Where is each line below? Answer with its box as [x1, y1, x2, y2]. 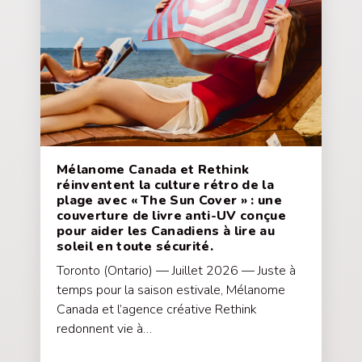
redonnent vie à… [57, 319, 152, 338]
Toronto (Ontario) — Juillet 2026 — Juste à [57, 261, 296, 280]
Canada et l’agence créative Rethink [57, 300, 257, 318]
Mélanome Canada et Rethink [57, 160, 250, 179]
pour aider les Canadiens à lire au [57, 221, 275, 240]
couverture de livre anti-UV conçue [57, 206, 286, 225]
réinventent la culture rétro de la [57, 175, 274, 194]
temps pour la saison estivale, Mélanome [57, 280, 285, 299]
